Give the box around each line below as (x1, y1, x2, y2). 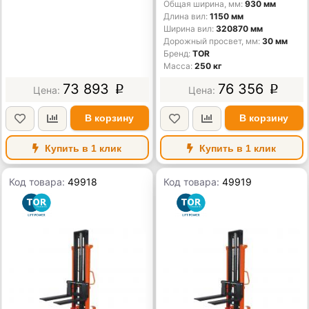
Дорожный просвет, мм (163, 36, 259, 47)
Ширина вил (163, 23, 212, 34)
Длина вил (163, 11, 206, 22)
